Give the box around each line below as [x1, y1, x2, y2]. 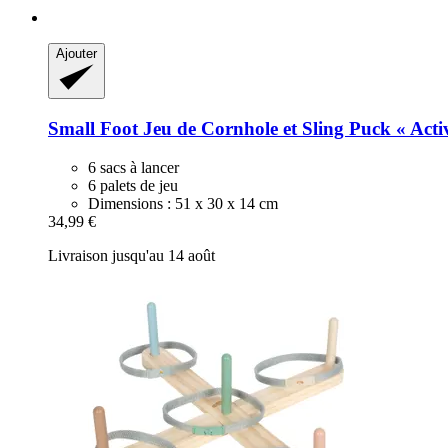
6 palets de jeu [88, 176, 178, 194]
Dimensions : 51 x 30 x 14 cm [88, 194, 278, 212]
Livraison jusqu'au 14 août [48, 246, 215, 264]
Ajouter [56, 46, 97, 62]
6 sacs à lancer [88, 158, 179, 176]
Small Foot [48, 117, 138, 139]
